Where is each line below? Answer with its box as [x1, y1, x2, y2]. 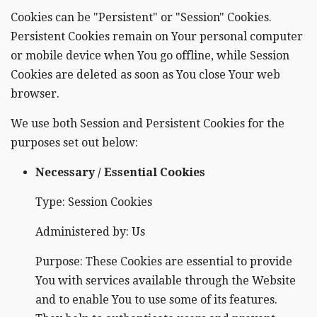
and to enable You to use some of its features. [35, 293, 277, 307]
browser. [11, 87, 59, 101]
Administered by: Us [35, 225, 145, 239]
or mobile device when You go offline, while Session [11, 49, 289, 63]
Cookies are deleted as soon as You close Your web [11, 68, 280, 82]
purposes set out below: [11, 136, 138, 150]
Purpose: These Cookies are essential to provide [35, 255, 292, 269]
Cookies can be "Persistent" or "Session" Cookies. [11, 11, 272, 25]
